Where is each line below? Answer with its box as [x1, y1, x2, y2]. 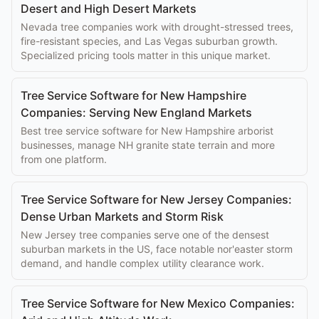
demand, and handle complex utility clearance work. [21, 257, 264, 269]
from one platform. [21, 153, 107, 165]
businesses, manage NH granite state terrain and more [21, 139, 275, 151]
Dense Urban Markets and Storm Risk [21, 209, 224, 224]
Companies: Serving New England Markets [21, 105, 252, 120]
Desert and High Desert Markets [21, 1, 197, 16]
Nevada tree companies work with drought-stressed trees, [21, 21, 293, 33]
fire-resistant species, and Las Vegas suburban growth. [21, 35, 278, 47]
